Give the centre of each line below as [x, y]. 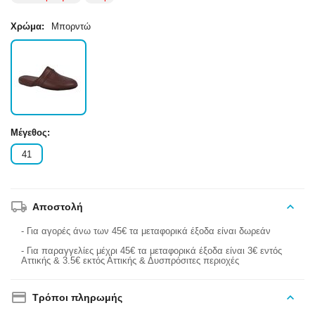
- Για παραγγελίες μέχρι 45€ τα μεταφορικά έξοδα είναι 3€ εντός [152, 251]
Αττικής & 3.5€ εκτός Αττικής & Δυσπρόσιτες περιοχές [130, 261]
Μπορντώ [71, 27]
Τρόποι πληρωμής [78, 298]
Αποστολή [58, 207]
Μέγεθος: [31, 133]
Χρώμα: [28, 27]
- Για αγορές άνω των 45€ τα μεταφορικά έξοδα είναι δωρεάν [146, 231]
